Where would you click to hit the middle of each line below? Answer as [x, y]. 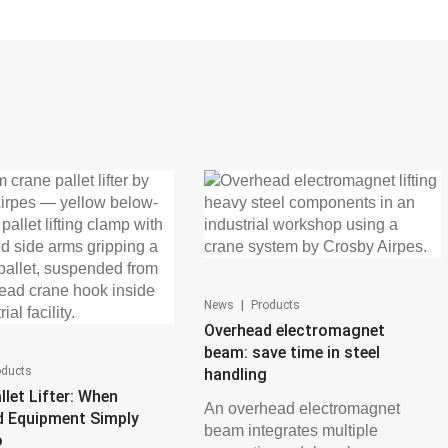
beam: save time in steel [291, 352]
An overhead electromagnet [301, 408]
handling [235, 374]
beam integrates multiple [290, 430]
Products [275, 305]
